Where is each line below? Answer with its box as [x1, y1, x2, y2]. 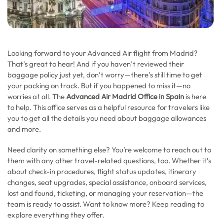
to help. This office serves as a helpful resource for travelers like [7, 103, 210, 112]
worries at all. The [7, 92, 66, 101]
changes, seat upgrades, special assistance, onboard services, [7, 178, 207, 187]
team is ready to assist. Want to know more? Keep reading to [7, 199, 204, 209]
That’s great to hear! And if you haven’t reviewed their [7, 59, 184, 69]
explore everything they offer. [7, 210, 104, 220]
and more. [7, 124, 41, 134]
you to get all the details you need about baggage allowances [7, 113, 206, 123]
